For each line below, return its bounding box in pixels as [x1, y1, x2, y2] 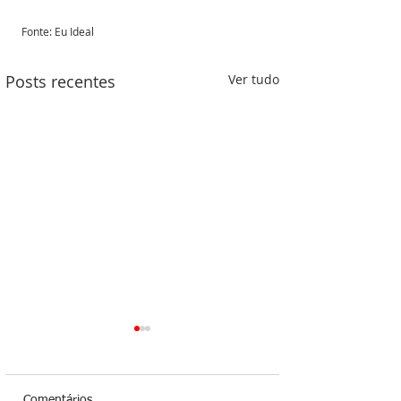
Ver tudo [228, 71, 279, 89]
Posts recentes [5, 71, 115, 93]
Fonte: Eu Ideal [21, 24, 97, 39]
